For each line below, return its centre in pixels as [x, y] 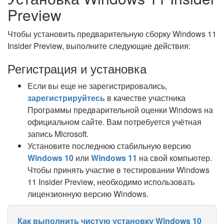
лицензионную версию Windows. [88, 194]
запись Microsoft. [58, 134]
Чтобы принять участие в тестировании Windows [118, 170]
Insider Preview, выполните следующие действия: [99, 46]
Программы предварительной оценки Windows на [120, 110]
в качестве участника [145, 98]
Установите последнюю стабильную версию [109, 146]
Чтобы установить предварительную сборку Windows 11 [112, 34]
